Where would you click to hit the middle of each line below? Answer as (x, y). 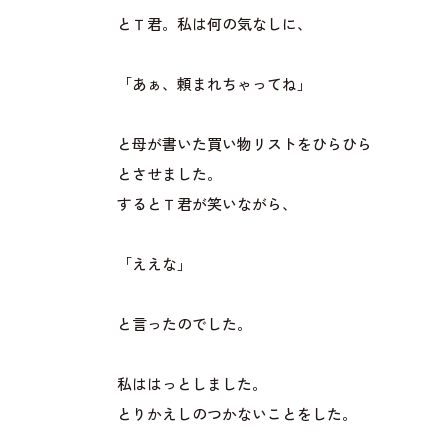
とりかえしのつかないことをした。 (236, 415)
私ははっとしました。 (191, 385)
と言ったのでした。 (184, 325)
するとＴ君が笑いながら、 (206, 205)
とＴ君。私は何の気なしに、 (214, 25)
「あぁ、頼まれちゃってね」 (214, 85)
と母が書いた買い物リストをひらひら (244, 145)
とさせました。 (169, 175)
